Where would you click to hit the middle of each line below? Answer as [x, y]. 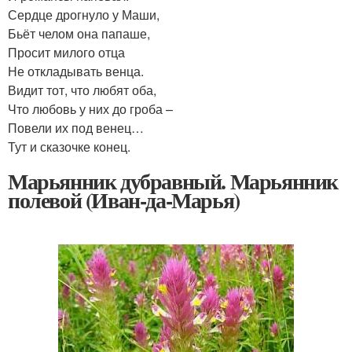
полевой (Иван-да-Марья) [124, 200]
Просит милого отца [66, 53]
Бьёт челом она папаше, [79, 34]
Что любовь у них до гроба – [90, 109]
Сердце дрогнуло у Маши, [84, 15]
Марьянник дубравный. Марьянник [173, 181]
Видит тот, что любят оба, [82, 90]
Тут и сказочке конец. [69, 147]
